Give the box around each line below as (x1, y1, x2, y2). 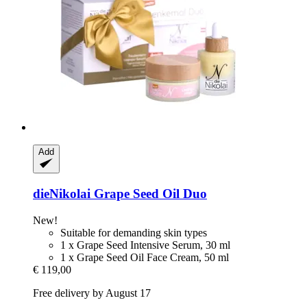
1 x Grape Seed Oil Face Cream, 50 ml (60, 251, 229, 263)
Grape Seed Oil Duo (90, 186, 207, 201)
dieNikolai (33, 186, 90, 201)
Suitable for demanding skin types (60, 226, 207, 238)
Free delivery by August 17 (33, 286, 151, 299)
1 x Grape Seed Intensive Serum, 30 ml (60, 238, 230, 251)
